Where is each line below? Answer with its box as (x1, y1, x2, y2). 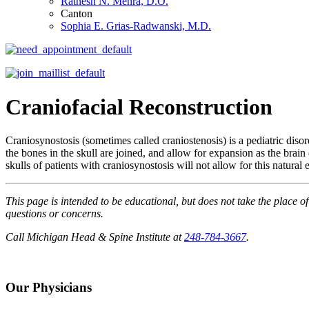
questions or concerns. (6, 208, 103, 220)
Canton (61, 8, 92, 20)
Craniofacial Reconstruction (6, 94, 272, 119)
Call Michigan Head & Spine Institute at (6, 231, 184, 243)
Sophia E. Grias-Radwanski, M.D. (61, 20, 211, 32)
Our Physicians (6, 280, 92, 295)
